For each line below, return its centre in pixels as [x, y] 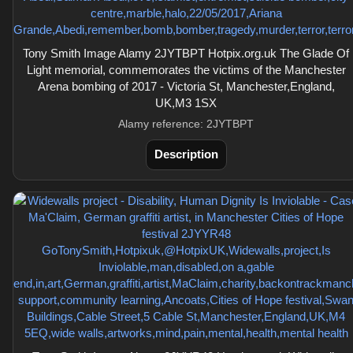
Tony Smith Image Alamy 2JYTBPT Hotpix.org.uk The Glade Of [186, 53]
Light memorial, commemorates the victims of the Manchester [186, 70]
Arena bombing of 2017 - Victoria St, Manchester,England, [186, 86]
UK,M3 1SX [186, 103]
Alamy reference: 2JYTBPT [186, 124]
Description [186, 154]
